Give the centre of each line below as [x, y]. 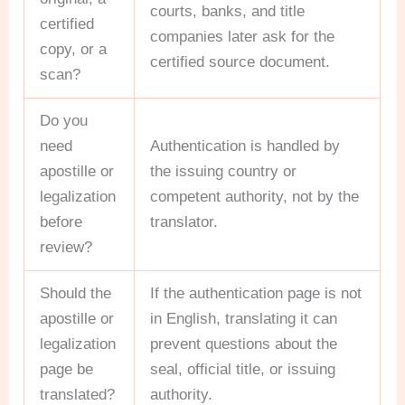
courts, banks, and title [228, 11]
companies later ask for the [243, 36]
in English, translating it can [244, 318]
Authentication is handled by [245, 146]
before [61, 221]
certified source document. [240, 61]
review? [66, 247]
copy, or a [74, 49]
